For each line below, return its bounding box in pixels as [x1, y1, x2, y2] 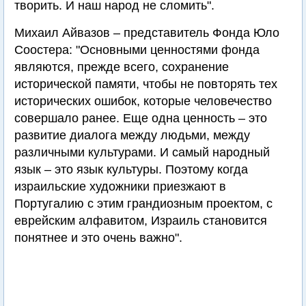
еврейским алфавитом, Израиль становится [14, 214, 267, 227]
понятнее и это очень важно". [14, 231, 182, 245]
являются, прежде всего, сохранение [14, 60, 229, 74]
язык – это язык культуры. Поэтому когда [14, 163, 248, 176]
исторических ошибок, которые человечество [14, 94, 272, 108]
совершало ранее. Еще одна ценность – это [14, 111, 267, 125]
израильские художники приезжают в [14, 180, 226, 193]
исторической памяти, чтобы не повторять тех [14, 77, 277, 91]
